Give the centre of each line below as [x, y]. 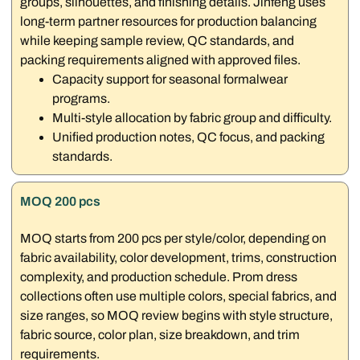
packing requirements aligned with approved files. [161, 59]
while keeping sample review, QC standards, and [157, 40]
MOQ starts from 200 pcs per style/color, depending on [174, 239]
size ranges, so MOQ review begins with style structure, [177, 316]
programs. [82, 98]
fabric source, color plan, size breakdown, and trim [160, 335]
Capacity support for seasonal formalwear [170, 79]
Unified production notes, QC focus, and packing [189, 137]
